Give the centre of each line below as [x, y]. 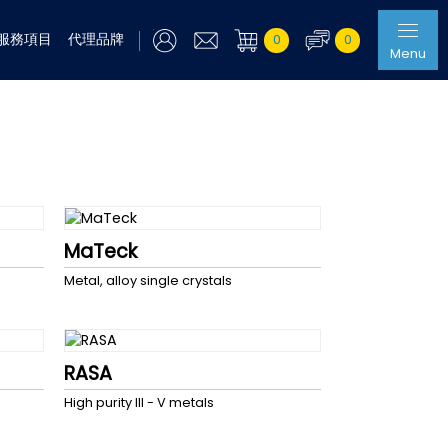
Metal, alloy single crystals [147, 280]
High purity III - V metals [138, 403]
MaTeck [100, 251]
